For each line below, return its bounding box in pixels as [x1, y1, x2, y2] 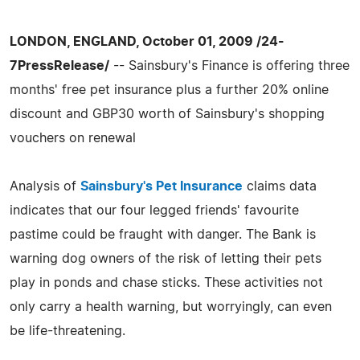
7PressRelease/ [10, 59, 109, 72]
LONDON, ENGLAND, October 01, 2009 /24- [10, 35, 284, 48]
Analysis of [10, 179, 80, 193]
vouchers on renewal [10, 131, 136, 145]
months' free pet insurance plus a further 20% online [10, 83, 329, 96]
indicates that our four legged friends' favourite [10, 203, 299, 217]
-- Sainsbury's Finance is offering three [109, 59, 350, 72]
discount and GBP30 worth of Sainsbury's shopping [10, 107, 325, 121]
